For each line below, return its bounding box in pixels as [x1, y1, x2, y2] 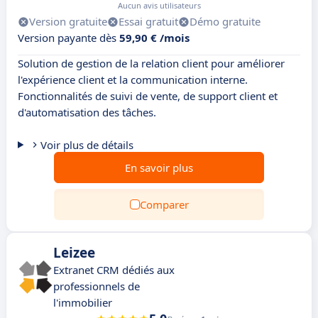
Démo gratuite [190, 14, 261, 28]
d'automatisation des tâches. [18, 105, 156, 119]
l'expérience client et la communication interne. [18, 72, 248, 87]
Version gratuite [29, 14, 107, 28]
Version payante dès [18, 31, 119, 45]
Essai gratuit [119, 14, 178, 28]
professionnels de [53, 279, 140, 293]
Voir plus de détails [40, 138, 133, 152]
